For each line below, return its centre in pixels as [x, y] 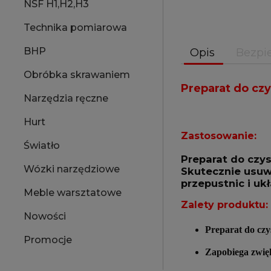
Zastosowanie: [219, 135]
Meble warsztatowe [73, 193]
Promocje [48, 240]
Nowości [45, 217]
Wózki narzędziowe [72, 169]
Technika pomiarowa [75, 28]
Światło [42, 146]
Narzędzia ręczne [66, 99]
